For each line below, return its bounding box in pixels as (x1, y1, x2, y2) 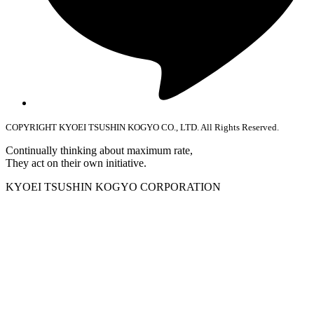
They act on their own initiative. (6, 156, 146, 169)
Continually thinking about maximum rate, (6, 144, 193, 156)
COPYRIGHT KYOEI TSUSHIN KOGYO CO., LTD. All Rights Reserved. (6, 121, 279, 132)
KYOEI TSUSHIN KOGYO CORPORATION (6, 180, 221, 193)
